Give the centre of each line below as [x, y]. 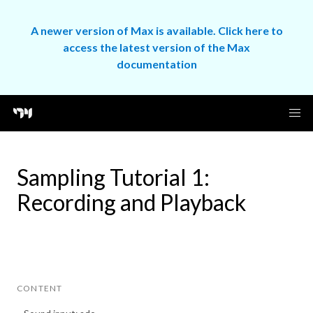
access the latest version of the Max [156, 47]
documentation [156, 64]
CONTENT [40, 288]
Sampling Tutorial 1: [113, 177]
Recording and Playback [131, 202]
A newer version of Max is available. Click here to [156, 30]
